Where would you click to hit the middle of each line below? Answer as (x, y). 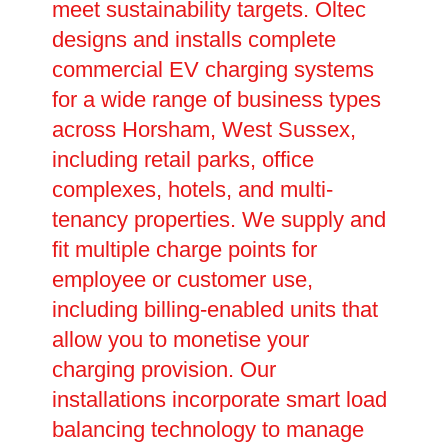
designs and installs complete (193, 40)
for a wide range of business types (216, 100)
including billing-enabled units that (214, 310)
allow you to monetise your (180, 340)
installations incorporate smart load (219, 400)
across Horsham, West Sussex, (203, 130)
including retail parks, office (182, 160)
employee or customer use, (182, 280)
